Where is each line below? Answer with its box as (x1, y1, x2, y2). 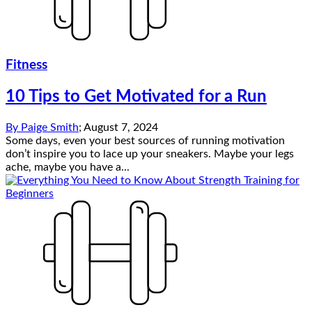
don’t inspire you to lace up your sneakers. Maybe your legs (6, 148, 294, 159)
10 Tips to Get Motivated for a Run (6, 88, 267, 105)
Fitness (6, 58, 47, 72)
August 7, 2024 (84, 121, 158, 133)
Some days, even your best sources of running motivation (6, 134, 285, 146)
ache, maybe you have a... (6, 161, 130, 173)
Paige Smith (21, 121, 79, 133)
